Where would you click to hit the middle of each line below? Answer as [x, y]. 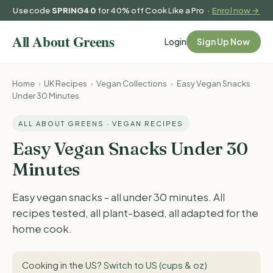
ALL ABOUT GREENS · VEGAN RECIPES [101, 123]
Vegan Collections [132, 83]
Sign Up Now [224, 42]
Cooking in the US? [63, 265]
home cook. [42, 229]
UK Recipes [66, 83]
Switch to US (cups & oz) [155, 265]
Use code [32, 10]
